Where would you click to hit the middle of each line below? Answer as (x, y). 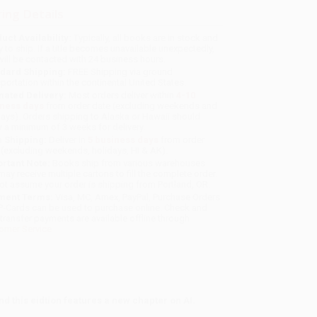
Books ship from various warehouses (128, 163)
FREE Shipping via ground (120, 72)
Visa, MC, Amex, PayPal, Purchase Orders (137, 197)
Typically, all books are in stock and (145, 38)
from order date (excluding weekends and (131, 106)
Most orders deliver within (122, 96)
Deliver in (68, 140)
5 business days (123, 140)
